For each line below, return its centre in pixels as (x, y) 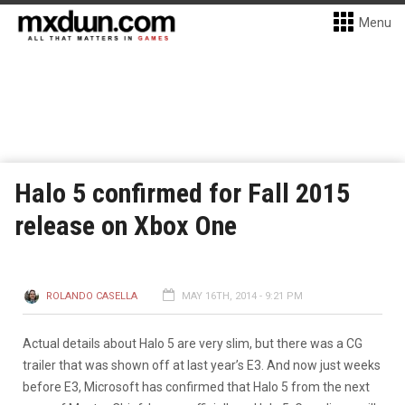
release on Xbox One (126, 226)
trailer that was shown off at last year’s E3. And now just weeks (202, 365)
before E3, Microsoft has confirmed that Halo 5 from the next (196, 387)
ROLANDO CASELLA (92, 296)
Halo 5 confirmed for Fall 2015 (182, 193)
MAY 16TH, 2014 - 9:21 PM (242, 296)
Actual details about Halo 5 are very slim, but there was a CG (193, 344)
